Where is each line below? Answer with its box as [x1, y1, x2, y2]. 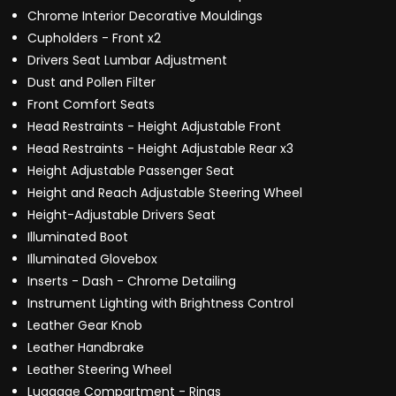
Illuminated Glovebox [27, 250, 157, 269]
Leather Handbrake [27, 339, 144, 357]
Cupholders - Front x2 [27, 29, 161, 48]
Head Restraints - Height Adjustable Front [27, 118, 281, 136]
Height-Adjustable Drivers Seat [27, 206, 216, 225]
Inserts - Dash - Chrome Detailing [27, 272, 236, 291]
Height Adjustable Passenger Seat [27, 162, 234, 180]
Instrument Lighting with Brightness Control [27, 294, 293, 313]
